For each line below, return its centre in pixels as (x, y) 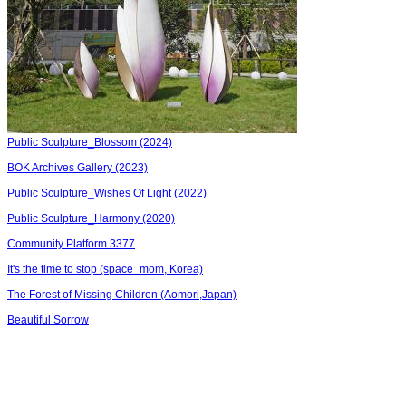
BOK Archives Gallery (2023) (77, 168)
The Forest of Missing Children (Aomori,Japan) (122, 295)
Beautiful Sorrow (48, 320)
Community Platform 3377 (71, 244)
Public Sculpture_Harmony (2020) (91, 218)
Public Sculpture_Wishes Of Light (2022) (107, 193)
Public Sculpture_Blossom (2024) (90, 142)
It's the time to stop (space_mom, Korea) (105, 269)
